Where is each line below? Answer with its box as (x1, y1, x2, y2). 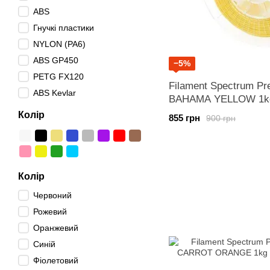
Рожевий (33, 207, 67, 216)
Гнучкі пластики (33, 23, 94, 33)
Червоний (33, 190, 72, 200)
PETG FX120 (33, 72, 84, 81)
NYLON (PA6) (33, 39, 86, 49)
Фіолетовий (33, 256, 78, 265)
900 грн (206, 113, 236, 123)
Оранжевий (33, 223, 78, 233)
